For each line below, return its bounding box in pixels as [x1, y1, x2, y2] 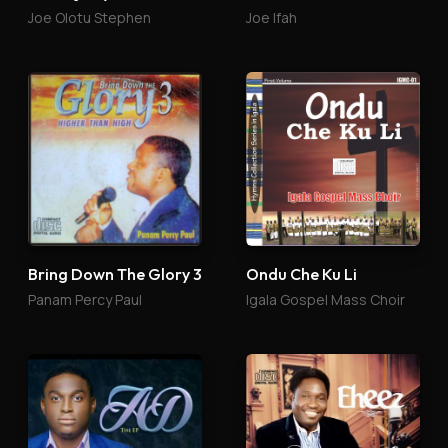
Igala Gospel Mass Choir [246, 290, 405, 309]
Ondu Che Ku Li [246, 264, 357, 284]
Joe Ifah [246, 8, 297, 27]
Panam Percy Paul [28, 290, 142, 309]
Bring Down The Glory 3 [28, 264, 202, 284]
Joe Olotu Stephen [28, 8, 151, 27]
